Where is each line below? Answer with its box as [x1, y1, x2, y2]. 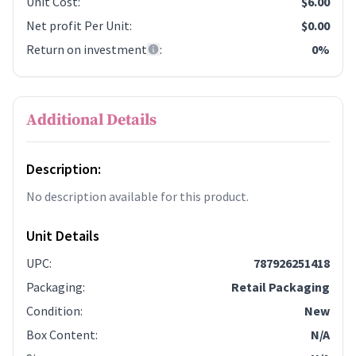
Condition [26, 303, 80, 319]
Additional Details [26, 110, 157, 130]
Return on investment [26, 41, 147, 57]
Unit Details [26, 226, 99, 245]
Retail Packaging [231, 279, 330, 295]
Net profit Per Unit [26, 17, 130, 33]
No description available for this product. [26, 188, 249, 204]
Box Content [26, 327, 95, 342]
